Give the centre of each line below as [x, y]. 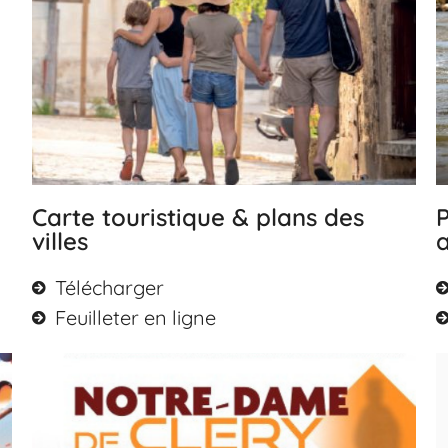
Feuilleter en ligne [135, 317]
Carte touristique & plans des [198, 216]
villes [60, 240]
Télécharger [109, 287]
